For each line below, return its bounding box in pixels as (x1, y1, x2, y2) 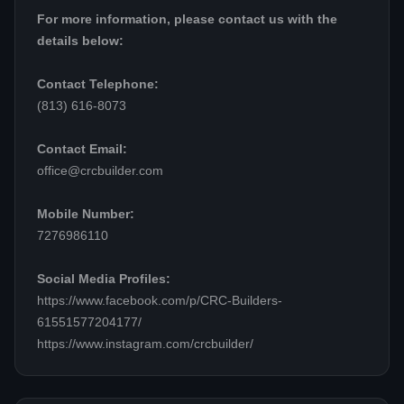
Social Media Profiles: (37, 272, 170, 287)
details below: (37, 34, 124, 49)
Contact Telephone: (37, 78, 159, 92)
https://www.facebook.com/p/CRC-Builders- (37, 294, 282, 308)
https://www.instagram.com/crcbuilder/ (37, 337, 253, 352)
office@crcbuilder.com (37, 164, 163, 179)
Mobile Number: (37, 207, 134, 222)
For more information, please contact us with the (37, 13, 337, 27)
